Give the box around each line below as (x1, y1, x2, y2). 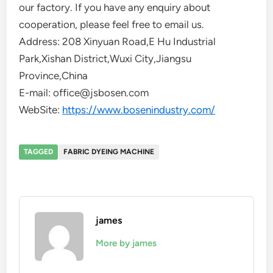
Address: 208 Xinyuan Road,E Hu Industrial (19, 35, 216, 48)
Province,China (19, 69, 88, 82)
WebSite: (19, 104, 63, 116)
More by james (96, 238, 157, 249)
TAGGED (24, 147, 54, 156)
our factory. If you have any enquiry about (19, 1, 211, 13)
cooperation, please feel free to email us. (19, 18, 205, 30)
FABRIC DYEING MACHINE (63, 147, 155, 156)
